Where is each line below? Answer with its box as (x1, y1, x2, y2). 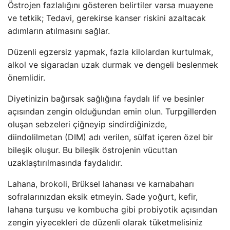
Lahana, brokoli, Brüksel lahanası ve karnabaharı (8, 179, 194, 189)
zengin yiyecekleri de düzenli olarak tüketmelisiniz (8, 217, 203, 227)
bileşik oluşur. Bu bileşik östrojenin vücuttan (8, 145, 177, 155)
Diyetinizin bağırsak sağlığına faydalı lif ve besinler (8, 93, 204, 104)
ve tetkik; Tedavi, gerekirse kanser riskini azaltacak (8, 13, 206, 23)
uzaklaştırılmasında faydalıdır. (8, 158, 122, 168)
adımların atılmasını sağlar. (8, 26, 110, 36)
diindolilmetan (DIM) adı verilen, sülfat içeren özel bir (8, 132, 213, 142)
